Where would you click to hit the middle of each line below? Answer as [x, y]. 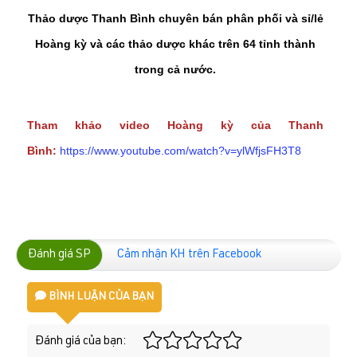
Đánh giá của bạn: [80, 341]
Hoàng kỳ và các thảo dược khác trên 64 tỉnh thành [176, 43]
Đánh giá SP [59, 254]
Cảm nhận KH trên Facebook [189, 254]
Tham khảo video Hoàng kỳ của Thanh [176, 125]
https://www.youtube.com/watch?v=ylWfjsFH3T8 [180, 150]
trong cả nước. [176, 69]
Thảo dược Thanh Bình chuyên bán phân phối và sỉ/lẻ [175, 18]
